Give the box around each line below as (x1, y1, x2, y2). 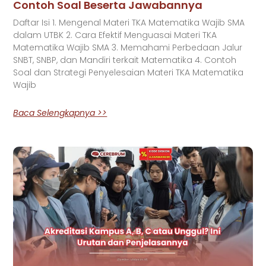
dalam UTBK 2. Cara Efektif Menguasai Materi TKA (13, 28, 217, 41)
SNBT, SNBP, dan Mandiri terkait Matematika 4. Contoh (13, 53, 237, 66)
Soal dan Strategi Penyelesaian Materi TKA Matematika (13, 66, 244, 78)
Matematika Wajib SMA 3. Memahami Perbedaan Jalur (13, 41, 243, 53)
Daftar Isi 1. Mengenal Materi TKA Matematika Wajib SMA (13, 16, 245, 28)
